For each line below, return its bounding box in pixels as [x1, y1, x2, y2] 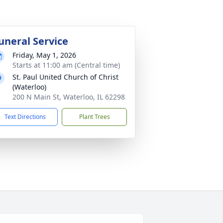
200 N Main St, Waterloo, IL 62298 [12, 92, 125, 102]
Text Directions [4, 112, 46, 121]
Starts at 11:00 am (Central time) [12, 60, 120, 70]
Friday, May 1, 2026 [12, 50, 76, 60]
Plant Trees [79, 112, 110, 121]
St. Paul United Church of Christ [12, 72, 118, 82]
